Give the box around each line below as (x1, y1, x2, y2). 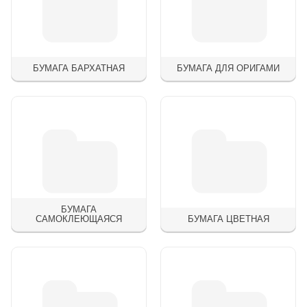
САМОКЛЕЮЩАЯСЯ (36, 214, 122, 224)
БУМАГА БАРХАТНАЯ (33, 63, 125, 73)
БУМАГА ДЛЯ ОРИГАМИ (177, 63, 280, 73)
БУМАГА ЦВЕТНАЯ (187, 214, 269, 224)
